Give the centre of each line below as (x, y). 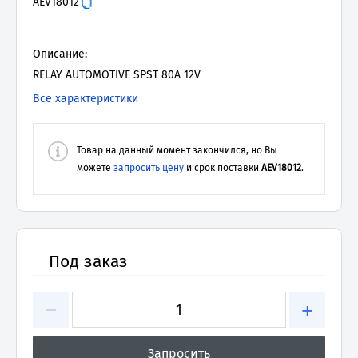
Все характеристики (86, 99)
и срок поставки (224, 168)
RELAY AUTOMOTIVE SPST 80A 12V (117, 75)
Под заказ (88, 261)
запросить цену (149, 168)
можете (94, 168)
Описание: (60, 54)
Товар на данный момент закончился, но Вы (177, 150)
